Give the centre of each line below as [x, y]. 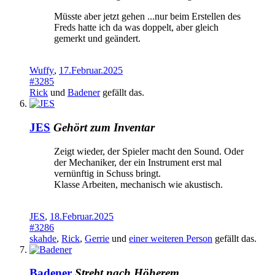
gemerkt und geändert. [97, 39]
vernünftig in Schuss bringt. [107, 173]
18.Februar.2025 [82, 216]
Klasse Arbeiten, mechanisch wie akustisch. [138, 184]
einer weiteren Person [171, 238]
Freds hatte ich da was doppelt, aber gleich [136, 28]
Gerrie [97, 238]
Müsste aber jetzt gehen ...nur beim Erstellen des [147, 17]
